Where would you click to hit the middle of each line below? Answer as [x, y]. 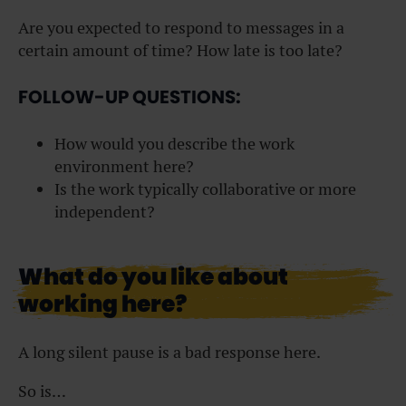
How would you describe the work [174, 143]
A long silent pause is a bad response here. [169, 352]
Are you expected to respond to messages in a [181, 28]
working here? [102, 304]
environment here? [124, 166]
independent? [105, 211]
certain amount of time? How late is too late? [180, 51]
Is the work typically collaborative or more [205, 188]
